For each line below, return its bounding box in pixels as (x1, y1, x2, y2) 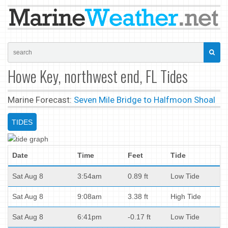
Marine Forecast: (8, 94, 74, 105)
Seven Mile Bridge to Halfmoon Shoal (74, 94, 215, 105)
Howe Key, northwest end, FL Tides (8, 64, 188, 88)
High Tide (170, 192, 201, 201)
